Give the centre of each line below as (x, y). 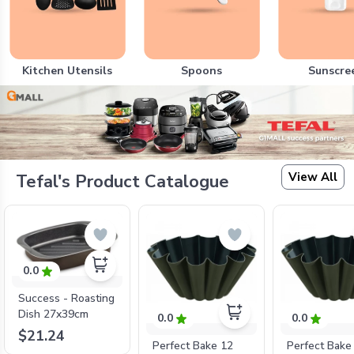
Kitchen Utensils (67, 71)
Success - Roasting (67, 298)
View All (313, 177)
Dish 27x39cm (54, 314)
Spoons (201, 71)
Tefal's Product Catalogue (122, 181)
